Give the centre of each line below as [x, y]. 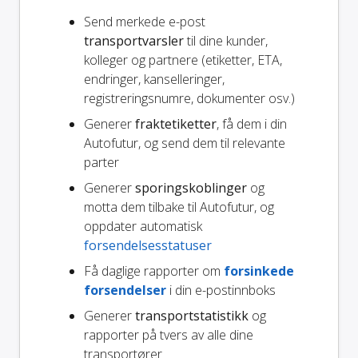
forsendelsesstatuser [148, 245]
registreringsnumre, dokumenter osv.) [189, 98]
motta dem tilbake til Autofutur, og [179, 207]
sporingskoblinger [191, 187]
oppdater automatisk [143, 226]
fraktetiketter [176, 123]
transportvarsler [134, 40]
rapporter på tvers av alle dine [169, 334]
